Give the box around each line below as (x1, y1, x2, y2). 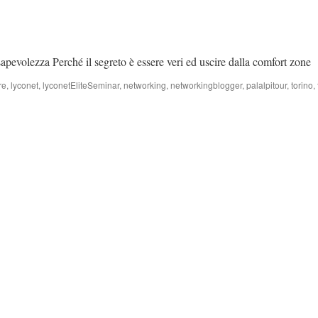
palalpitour (246, 79, 287, 91)
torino (291, 79, 313, 91)
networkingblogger (170, 79, 242, 91)
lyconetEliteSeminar (43, 79, 119, 91)
